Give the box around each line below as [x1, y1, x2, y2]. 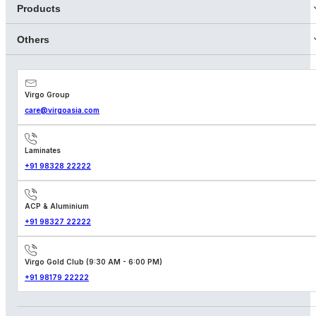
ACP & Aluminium [25, 201, 89, 210]
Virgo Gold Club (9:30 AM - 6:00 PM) [25, 257, 162, 266]
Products [17, 2, 61, 14]
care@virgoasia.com [25, 105, 99, 114]
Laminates [25, 145, 61, 154]
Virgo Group [25, 90, 70, 99]
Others [17, 33, 49, 45]
